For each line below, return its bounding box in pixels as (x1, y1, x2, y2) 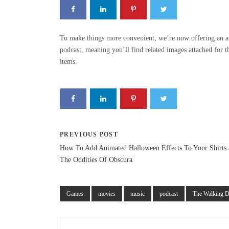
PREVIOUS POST (60, 130, 118, 138)
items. (60, 57, 77, 65)
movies (98, 190, 116, 197)
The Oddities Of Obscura (60, 155, 132, 164)
